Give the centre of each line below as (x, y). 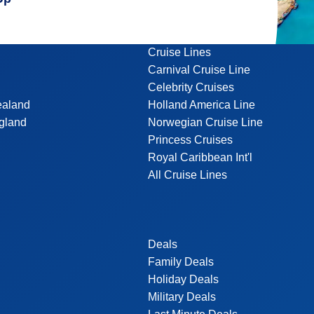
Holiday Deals (183, 279)
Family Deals (180, 262)
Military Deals (182, 297)
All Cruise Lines (187, 175)
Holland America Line (201, 105)
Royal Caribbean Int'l (200, 157)
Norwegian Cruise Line (205, 122)
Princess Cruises (190, 140)
